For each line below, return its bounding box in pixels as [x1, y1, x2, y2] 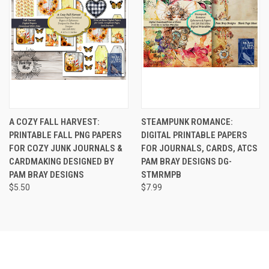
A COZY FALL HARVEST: [9, 116, 100, 127]
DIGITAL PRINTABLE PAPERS [141, 129, 247, 141]
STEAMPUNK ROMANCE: [141, 116, 233, 127]
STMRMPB [141, 169, 181, 180]
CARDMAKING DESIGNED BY [9, 156, 114, 167]
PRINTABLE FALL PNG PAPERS [9, 129, 122, 141]
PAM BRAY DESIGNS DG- [141, 156, 232, 167]
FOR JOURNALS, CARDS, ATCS [141, 142, 258, 154]
